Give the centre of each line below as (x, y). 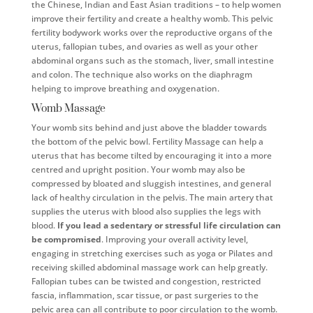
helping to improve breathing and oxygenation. (125, 88)
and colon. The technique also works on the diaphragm (141, 74)
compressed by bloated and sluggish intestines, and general (151, 183)
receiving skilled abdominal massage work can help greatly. (149, 267)
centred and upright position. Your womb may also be (138, 169)
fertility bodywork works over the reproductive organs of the (152, 32)
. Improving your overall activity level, (174, 239)
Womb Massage (68, 108)
